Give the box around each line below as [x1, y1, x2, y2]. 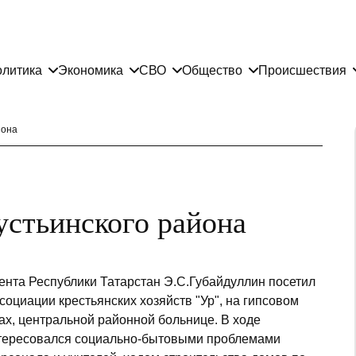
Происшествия [258, 63, 346, 77]
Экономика [58, 63, 123, 77]
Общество [182, 63, 242, 77]
